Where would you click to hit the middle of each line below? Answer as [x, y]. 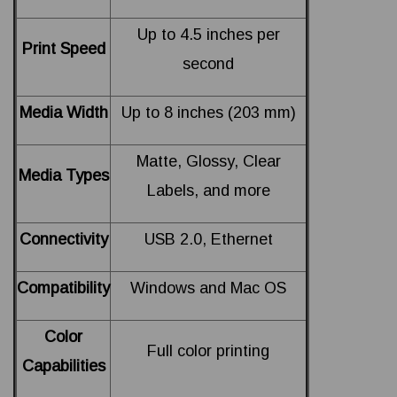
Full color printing [208, 351]
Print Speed [63, 49]
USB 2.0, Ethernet [208, 240]
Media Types [63, 176]
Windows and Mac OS [208, 288]
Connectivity [63, 240]
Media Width [63, 113]
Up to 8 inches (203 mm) [208, 113]
